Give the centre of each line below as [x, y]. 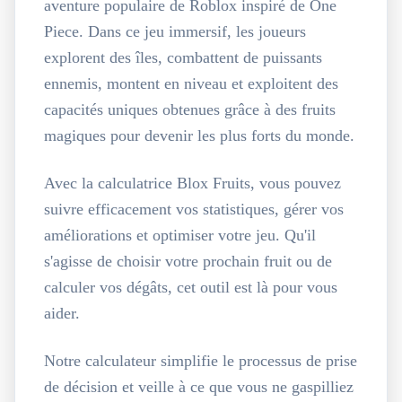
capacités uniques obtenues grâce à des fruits [190, 109]
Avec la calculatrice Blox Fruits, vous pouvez [192, 183]
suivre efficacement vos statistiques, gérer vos [194, 209]
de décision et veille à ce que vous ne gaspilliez [199, 387]
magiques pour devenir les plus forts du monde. [199, 135]
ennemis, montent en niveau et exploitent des [191, 83]
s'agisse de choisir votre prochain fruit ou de [188, 261]
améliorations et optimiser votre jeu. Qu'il [180, 235]
